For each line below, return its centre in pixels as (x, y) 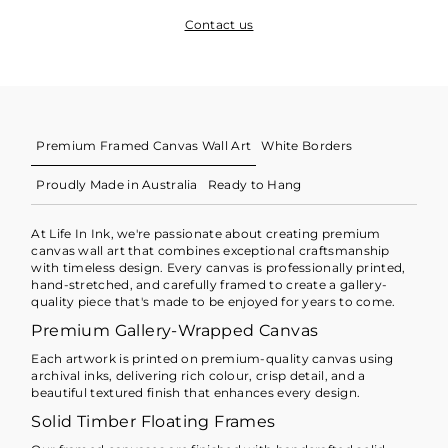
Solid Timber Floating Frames (153, 421)
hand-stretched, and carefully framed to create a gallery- (209, 285)
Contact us (219, 24)
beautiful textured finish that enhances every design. (196, 393)
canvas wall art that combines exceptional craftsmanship (210, 251)
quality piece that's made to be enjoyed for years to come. (213, 302)
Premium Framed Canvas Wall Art (144, 146)
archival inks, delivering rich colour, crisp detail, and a (198, 376)
